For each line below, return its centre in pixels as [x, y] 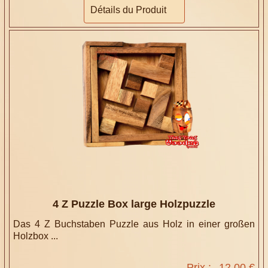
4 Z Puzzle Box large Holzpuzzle [134, 204]
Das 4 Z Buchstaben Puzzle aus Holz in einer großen [134, 224]
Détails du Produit [128, 10]
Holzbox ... [36, 236]
